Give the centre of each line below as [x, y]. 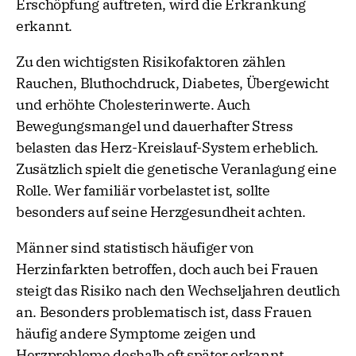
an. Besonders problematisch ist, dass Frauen [164, 312]
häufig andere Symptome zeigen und [136, 334]
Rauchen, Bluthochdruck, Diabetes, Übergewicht [172, 83]
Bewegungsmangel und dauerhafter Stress [155, 126]
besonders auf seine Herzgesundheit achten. [161, 212]
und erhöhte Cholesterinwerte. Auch [133, 105]
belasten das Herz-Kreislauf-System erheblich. [167, 148]
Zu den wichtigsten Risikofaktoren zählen [151, 62]
